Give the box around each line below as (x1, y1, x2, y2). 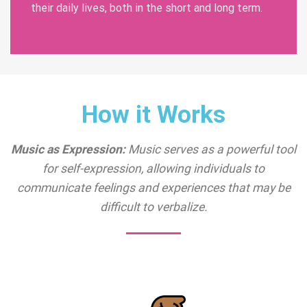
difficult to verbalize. (99, 199, 208, 214)
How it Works (82, 100, 225, 130)
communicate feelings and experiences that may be (16, 180, 291, 195)
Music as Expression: (11, 142, 128, 156)
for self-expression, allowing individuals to (42, 161, 265, 175)
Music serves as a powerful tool (128, 142, 296, 156)
